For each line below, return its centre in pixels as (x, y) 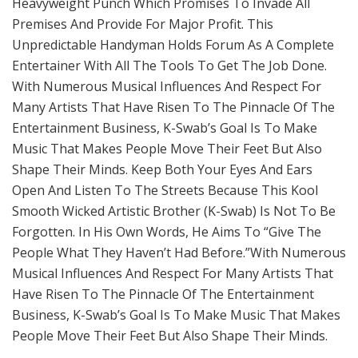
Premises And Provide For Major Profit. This (143, 24)
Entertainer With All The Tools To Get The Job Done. (169, 66)
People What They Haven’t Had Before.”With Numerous (179, 253)
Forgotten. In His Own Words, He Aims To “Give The (167, 232)
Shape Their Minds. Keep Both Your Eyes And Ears (162, 170)
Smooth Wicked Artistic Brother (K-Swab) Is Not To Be (174, 211)
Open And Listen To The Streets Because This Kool (165, 191)
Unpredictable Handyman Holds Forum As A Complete (173, 45)
